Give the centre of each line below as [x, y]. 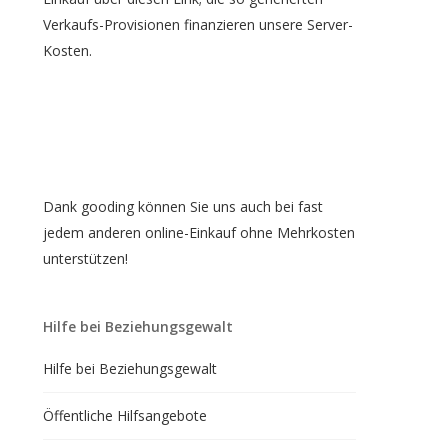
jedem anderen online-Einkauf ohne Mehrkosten [198, 232]
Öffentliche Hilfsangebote [124, 415]
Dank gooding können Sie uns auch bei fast [182, 206]
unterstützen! [85, 258]
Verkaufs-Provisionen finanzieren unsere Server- [197, 24]
